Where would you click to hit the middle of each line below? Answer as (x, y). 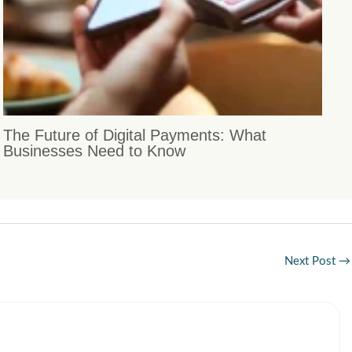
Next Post (312, 262)
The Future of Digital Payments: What (135, 135)
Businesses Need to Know (95, 150)
